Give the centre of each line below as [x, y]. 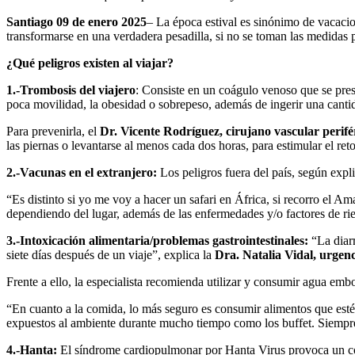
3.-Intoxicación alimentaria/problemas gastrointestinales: [157, 240]
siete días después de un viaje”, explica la [111, 254]
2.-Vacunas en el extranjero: [83, 172]
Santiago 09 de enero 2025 [76, 21]
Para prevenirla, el [53, 131]
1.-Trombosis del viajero [71, 90]
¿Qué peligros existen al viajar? [90, 63]
